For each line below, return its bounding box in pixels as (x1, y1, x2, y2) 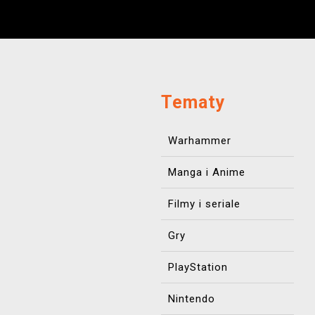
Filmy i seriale (168, 198, 240, 210)
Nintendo (168, 292, 215, 305)
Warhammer (168, 134, 231, 147)
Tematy (161, 92, 226, 112)
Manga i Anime (168, 166, 245, 179)
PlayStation (168, 261, 228, 274)
